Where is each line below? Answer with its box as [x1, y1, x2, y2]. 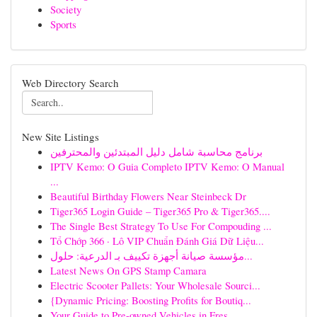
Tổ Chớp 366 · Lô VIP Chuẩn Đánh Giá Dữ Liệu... [50, 234, 264, 248]
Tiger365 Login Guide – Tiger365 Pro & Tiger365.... [50, 204, 270, 218]
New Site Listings [22, 129, 99, 144]
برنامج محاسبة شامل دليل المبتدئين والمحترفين [50, 144, 263, 158]
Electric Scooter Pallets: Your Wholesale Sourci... [50, 278, 260, 292]
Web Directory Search [22, 76, 119, 90]
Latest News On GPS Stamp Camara [50, 263, 207, 277]
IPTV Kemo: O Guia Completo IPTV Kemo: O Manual [50, 159, 284, 173]
